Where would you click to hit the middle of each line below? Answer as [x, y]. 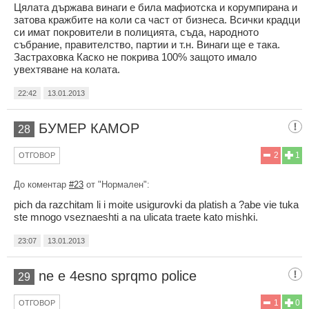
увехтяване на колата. [67, 70]
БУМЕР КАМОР [89, 129]
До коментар [41, 185]
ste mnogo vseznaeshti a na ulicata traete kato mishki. [136, 217]
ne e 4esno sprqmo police [118, 276]
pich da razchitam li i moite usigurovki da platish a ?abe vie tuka [156, 205]
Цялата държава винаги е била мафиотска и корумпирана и [156, 8]
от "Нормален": [117, 185]
